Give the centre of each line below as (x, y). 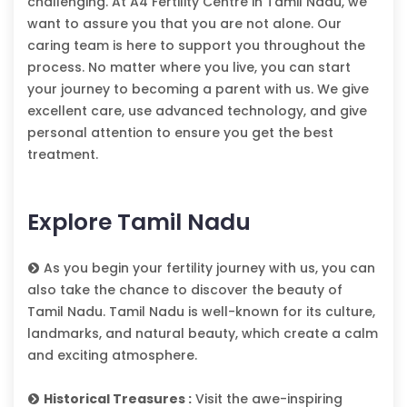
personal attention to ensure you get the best (180, 133)
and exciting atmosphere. (112, 356)
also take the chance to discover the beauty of (185, 290)
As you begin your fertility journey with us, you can (208, 268)
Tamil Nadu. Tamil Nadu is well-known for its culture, (201, 312)
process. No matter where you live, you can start (189, 68)
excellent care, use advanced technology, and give (197, 111)
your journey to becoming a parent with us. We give (198, 89)
